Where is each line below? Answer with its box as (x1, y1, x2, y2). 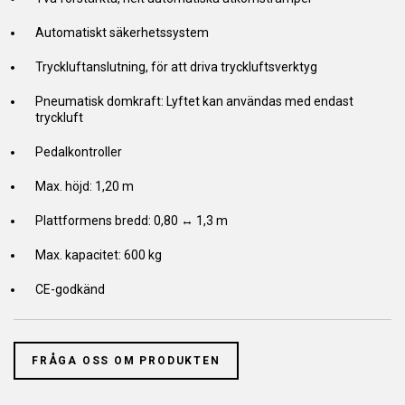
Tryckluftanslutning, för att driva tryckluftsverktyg (35, 60, 317, 74)
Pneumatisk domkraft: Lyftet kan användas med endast (35, 94, 353, 108)
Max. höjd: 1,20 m (35, 179, 134, 193)
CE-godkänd (35, 282, 105, 297)
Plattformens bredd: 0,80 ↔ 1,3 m (35, 213, 228, 228)
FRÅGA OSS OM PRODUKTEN (32, 354, 221, 367)
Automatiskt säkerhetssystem (35, 25, 209, 40)
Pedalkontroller (35, 145, 122, 159)
